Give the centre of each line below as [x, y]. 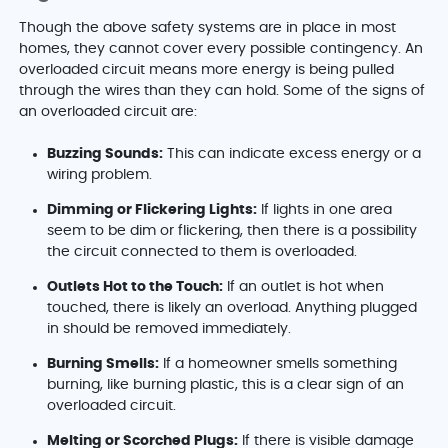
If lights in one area [325, 210]
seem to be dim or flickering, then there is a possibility [232, 231]
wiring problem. [100, 175]
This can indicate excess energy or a [292, 154]
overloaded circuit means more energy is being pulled [207, 70]
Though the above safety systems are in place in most [208, 28]
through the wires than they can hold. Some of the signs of [222, 91]
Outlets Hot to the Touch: [135, 287]
